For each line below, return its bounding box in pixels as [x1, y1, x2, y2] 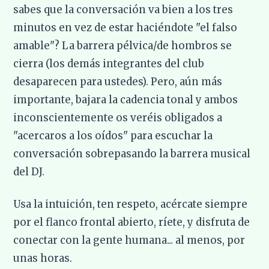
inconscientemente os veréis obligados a [13, 111, 223, 125]
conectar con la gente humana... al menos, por [13, 234, 246, 247]
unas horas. [13, 252, 73, 265]
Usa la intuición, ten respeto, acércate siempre [13, 198, 248, 211]
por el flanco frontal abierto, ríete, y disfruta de [13, 216, 250, 229]
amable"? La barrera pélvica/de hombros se [13, 39, 232, 53]
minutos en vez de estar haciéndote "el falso [13, 21, 238, 35]
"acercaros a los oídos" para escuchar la [13, 129, 213, 143]
